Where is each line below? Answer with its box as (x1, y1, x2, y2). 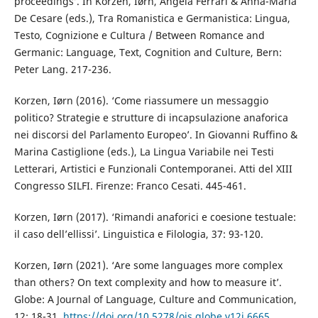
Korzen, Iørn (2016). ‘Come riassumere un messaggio (13, 93, 268, 107)
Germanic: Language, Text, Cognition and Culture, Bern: (13, 45, 282, 59)
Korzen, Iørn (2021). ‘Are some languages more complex (13, 258, 283, 272)
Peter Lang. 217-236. (13, 62, 111, 76)
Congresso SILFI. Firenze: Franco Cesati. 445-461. (13, 178, 246, 192)
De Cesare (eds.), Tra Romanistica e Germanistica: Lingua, (13, 11, 290, 25)
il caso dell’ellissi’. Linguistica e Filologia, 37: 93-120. (13, 226, 263, 241)
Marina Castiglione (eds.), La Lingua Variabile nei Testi (13, 144, 274, 158)
